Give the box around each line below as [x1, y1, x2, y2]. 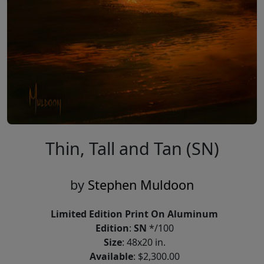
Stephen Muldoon [88, 176, 194, 194]
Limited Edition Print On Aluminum [51, 207, 218, 221]
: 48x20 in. [121, 236, 166, 249]
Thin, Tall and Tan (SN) [45, 137, 219, 160]
